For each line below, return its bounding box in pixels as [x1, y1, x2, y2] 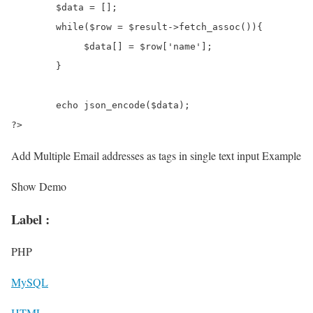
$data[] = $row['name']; [11, 41, 56, 52]
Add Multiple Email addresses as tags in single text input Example [11, 147, 301, 163]
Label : [11, 209, 50, 228]
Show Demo [11, 178, 66, 194]
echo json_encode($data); [11, 99, 56, 110]
